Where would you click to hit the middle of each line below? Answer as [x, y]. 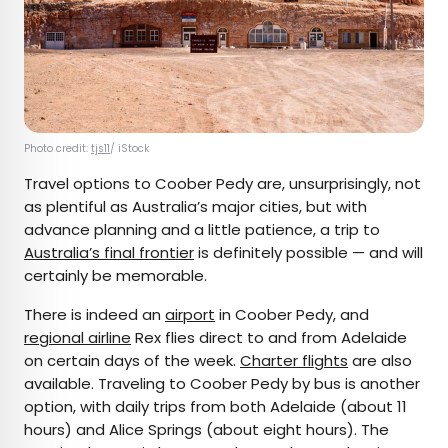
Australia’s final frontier [109, 253]
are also [380, 361]
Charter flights [294, 361]
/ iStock [129, 149]
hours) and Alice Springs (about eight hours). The [206, 430]
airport [190, 315]
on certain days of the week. [132, 361]
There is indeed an [94, 315]
